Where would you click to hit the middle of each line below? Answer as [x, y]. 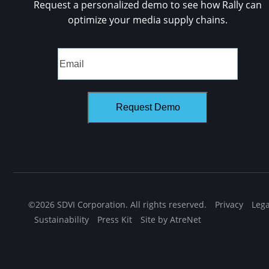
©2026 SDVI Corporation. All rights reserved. [119, 204]
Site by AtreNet [171, 219]
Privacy [229, 204]
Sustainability [62, 219]
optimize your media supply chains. [148, 19]
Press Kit [115, 219]
